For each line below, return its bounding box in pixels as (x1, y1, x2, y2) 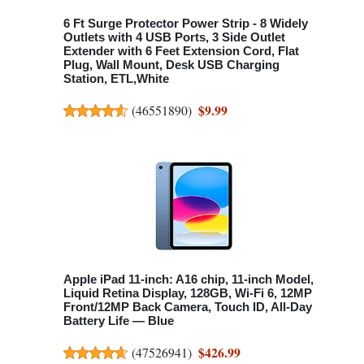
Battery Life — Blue (63, 313, 174, 327)
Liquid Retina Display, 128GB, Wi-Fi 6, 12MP (63, 285, 312, 300)
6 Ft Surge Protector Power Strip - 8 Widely (63, 15, 308, 30)
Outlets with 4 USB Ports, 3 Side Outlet (63, 29, 285, 44)
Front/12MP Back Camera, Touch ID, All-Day (63, 299, 312, 314)
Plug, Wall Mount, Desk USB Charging (63, 57, 279, 71)
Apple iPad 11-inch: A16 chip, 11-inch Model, (63, 271, 314, 286)
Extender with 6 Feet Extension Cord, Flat (63, 43, 299, 58)
